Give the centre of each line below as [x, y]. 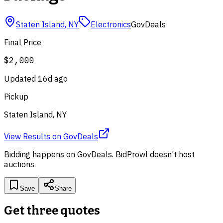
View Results [27, 136]
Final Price [23, 42]
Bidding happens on [41, 154]
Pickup [16, 96]
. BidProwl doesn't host [153, 154]
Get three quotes [52, 210]
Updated [21, 78]
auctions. [20, 164]
